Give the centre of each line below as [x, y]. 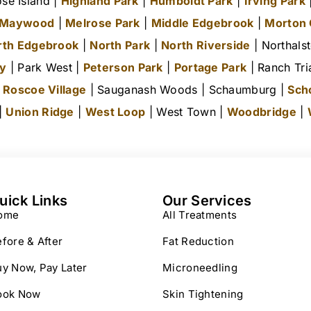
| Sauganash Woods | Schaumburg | [187, 90]
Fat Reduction [198, 242]
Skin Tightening [203, 294]
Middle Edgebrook [202, 23]
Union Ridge [40, 112]
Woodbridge [261, 112]
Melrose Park [103, 23]
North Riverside [206, 45]
